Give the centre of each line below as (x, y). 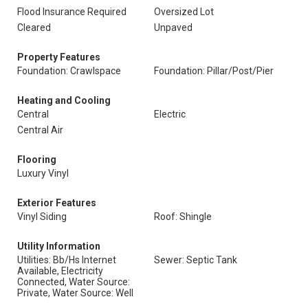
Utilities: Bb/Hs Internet (67, 260)
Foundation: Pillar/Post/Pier (214, 71)
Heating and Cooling (64, 100)
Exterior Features (57, 203)
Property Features (59, 57)
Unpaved (173, 27)
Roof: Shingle (183, 217)
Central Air (40, 130)
